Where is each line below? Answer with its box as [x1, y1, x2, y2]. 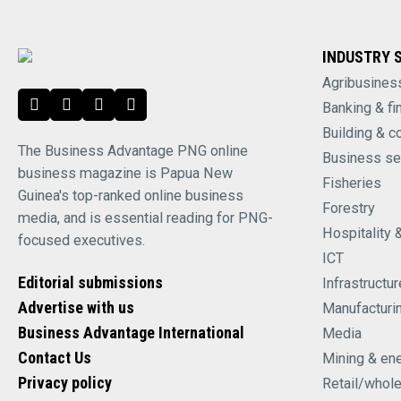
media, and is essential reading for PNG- [18, 209, 273, 227]
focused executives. [18, 232, 145, 250]
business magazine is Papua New [18, 165, 233, 183]
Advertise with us [18, 297, 134, 317]
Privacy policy [18, 372, 112, 392]
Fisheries [321, 175, 381, 192]
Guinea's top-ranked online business [18, 187, 243, 205]
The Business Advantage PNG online [18, 142, 248, 160]
